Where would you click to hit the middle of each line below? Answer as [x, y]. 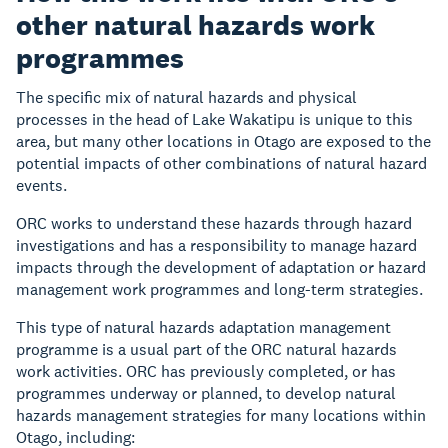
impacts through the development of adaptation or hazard [221, 267]
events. [41, 185]
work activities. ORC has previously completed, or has [206, 371]
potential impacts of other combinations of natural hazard [221, 163]
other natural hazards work [195, 24]
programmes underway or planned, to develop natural [206, 393]
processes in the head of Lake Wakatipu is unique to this [214, 119]
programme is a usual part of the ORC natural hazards [206, 349]
